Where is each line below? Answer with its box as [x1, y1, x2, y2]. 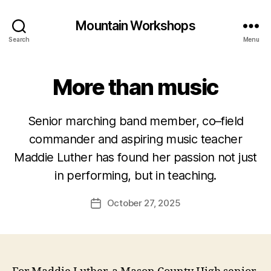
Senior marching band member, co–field [27, 114, 244, 128]
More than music [53, 74, 218, 100]
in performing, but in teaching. [54, 168, 217, 183]
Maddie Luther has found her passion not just [14, 150, 257, 165]
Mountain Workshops [76, 18, 195, 33]
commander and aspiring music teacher [28, 132, 243, 146]
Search [8, 35, 30, 43]
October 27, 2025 [106, 197, 181, 209]
